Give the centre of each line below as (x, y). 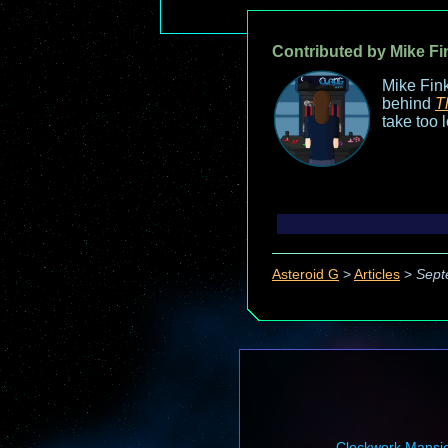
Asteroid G (305, 275)
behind (408, 103)
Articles (377, 275)
